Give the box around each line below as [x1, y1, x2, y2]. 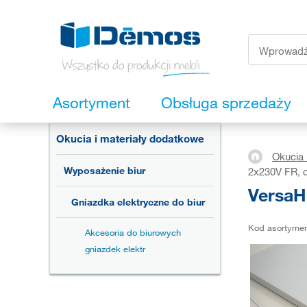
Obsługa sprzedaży [161, 93, 291, 112]
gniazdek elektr [85, 243, 145, 255]
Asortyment [53, 93, 130, 112]
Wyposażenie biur [64, 164, 145, 177]
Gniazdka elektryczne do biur [71, 196, 205, 208]
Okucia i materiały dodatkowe [56, 132, 204, 145]
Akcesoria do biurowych [85, 227, 181, 238]
